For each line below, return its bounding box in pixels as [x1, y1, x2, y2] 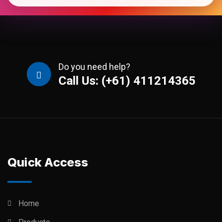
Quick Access [7, 155, 88, 169]
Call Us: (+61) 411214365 [58, 74, 196, 88]
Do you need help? [58, 61, 130, 72]
